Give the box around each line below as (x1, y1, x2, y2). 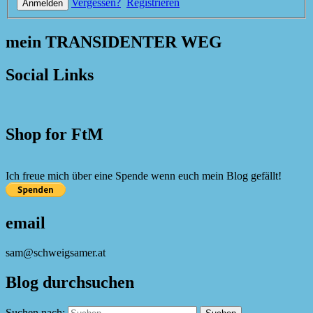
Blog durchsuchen (6, 273, 134, 292)
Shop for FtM (6, 124, 103, 143)
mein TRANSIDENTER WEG (6, 32, 222, 51)
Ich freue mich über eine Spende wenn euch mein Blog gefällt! (6, 170, 282, 182)
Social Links (6, 65, 94, 84)
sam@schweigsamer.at (6, 247, 105, 259)
